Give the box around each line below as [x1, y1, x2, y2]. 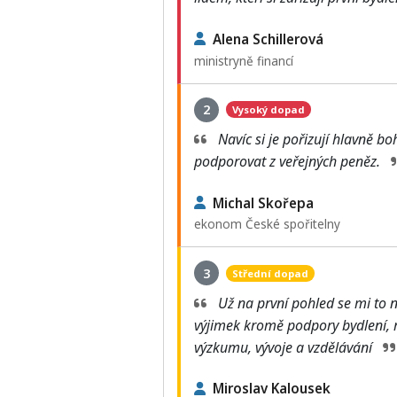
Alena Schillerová [212, 29, 323, 48]
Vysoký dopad [231, 103, 305, 117]
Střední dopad [231, 266, 308, 280]
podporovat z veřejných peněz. [194, 152, 384, 172]
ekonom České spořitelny [194, 215, 340, 233]
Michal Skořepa [212, 193, 314, 212]
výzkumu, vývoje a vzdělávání [194, 337, 376, 357]
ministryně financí [194, 51, 293, 69]
